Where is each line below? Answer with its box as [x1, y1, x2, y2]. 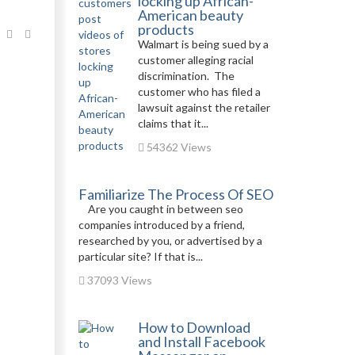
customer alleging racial [137, 53, 254, 67]
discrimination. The [137, 69, 235, 82]
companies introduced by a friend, [78, 218, 245, 231]
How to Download [137, 319, 250, 336]
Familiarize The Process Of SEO [78, 185, 273, 203]
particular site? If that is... [78, 250, 203, 263]
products [137, 21, 194, 38]
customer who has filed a [137, 85, 261, 98]
